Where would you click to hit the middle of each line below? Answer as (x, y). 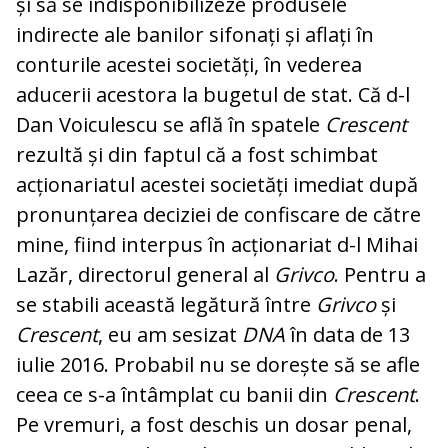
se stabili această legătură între (166, 305)
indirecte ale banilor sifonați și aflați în (195, 35)
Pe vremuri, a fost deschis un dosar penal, (214, 425)
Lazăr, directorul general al (145, 275)
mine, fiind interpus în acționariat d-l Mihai (217, 245)
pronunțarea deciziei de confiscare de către (218, 215)
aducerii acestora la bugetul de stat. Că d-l (213, 95)
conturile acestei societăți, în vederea (189, 65)
